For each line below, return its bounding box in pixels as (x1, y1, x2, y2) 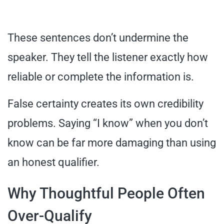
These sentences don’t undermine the (7, 31, 188, 44)
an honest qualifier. (7, 155, 99, 168)
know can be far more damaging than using (7, 136, 216, 149)
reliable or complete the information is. (7, 70, 194, 83)
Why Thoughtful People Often (7, 184, 205, 202)
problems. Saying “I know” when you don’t (7, 116, 208, 129)
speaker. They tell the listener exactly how (7, 50, 208, 63)
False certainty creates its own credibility (7, 97, 203, 110)
